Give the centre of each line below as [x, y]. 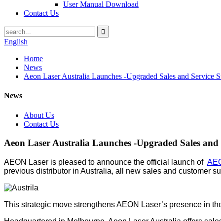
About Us [39, 115]
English [16, 42]
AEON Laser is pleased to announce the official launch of [106, 162]
